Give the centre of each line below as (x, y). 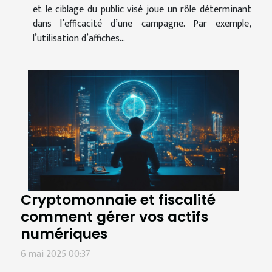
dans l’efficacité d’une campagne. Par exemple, (142, 24)
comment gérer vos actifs (114, 216)
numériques (64, 233)
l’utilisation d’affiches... (79, 38)
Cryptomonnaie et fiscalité (118, 199)
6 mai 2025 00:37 (56, 254)
